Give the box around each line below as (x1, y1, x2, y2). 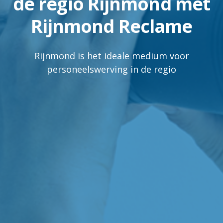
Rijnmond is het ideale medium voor (34, 49, 189, 62)
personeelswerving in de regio (47, 63, 176, 75)
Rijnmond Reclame (30, 13, 193, 38)
